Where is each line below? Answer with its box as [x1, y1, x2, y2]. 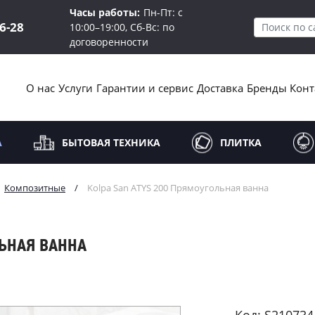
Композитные [4, 181, 65, 194]
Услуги [58, 80, 94, 95]
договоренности [69, 35, 148, 49]
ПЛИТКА [220, 136, 262, 149]
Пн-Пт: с [143, 6, 183, 19]
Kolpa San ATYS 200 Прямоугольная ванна [87, 181, 269, 194]
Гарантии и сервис [96, 80, 193, 95]
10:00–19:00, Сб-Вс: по [69, 20, 174, 34]
